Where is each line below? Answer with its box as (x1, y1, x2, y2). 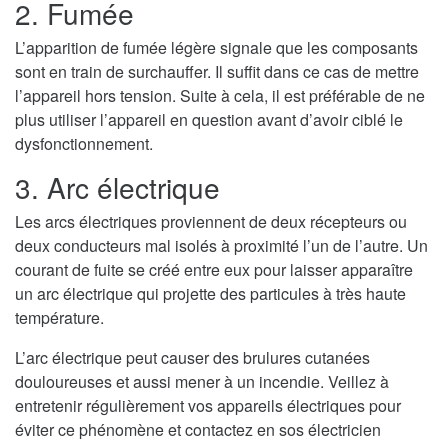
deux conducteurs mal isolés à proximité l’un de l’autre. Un (15, 233, 428, 257)
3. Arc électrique (15, 166, 220, 207)
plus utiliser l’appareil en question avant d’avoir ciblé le (15, 107, 403, 131)
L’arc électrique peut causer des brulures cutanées (15, 345, 370, 369)
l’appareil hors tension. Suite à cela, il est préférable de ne (15, 83, 425, 107)
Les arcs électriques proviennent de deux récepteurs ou (15, 209, 407, 233)
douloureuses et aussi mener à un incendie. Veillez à (15, 369, 389, 393)
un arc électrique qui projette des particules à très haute (15, 281, 406, 305)
